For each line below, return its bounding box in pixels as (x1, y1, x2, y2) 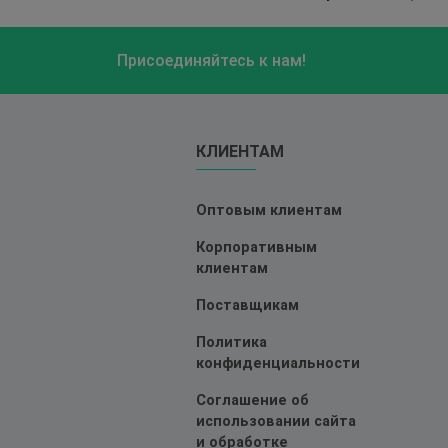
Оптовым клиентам (196, 202, 343, 220)
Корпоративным (196, 239, 318, 257)
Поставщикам (196, 297, 300, 315)
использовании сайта (196, 413, 357, 431)
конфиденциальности (196, 355, 361, 373)
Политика (196, 334, 268, 352)
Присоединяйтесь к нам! (117, 51, 306, 71)
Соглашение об (196, 392, 310, 410)
